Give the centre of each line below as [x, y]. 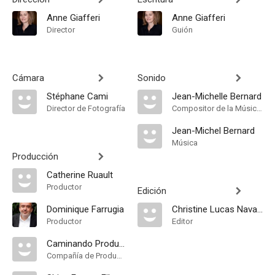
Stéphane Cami [77, 96]
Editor [182, 221]
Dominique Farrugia [85, 209]
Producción [35, 157]
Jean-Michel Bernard [213, 131]
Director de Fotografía [86, 108]
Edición [152, 191]
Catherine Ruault [80, 175]
